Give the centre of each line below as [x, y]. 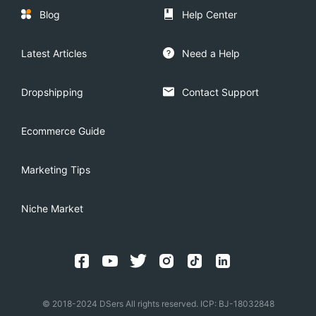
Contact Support [220, 92]
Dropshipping [52, 92]
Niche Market [52, 208]
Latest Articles [54, 53]
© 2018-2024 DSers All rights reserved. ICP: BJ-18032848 [158, 304]
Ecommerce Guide [63, 131]
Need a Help [211, 53]
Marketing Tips [56, 170]
